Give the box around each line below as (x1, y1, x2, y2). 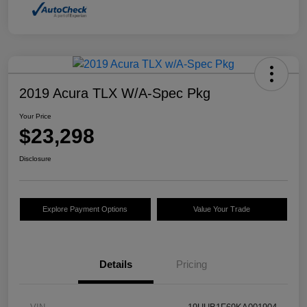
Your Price (19, 112, 51, 121)
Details (99, 258, 132, 271)
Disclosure (19, 155, 51, 163)
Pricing (175, 258, 207, 271)
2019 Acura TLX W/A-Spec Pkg (19, 86, 210, 101)
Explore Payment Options (42, 205, 128, 214)
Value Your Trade (193, 205, 251, 214)
